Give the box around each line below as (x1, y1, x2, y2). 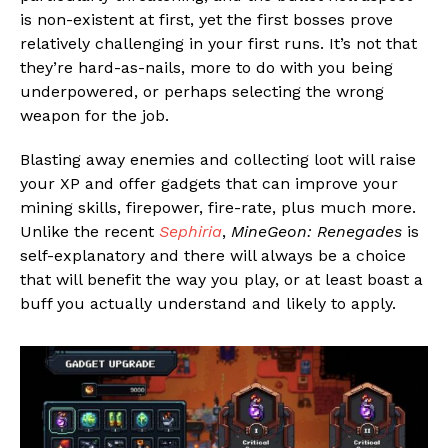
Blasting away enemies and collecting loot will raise (20, 149, 416, 169)
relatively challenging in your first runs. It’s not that (20, 33, 417, 53)
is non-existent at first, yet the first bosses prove (20, 9, 393, 29)
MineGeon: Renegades (231, 221, 402, 241)
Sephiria (159, 221, 222, 241)
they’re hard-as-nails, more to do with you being (20, 57, 393, 77)
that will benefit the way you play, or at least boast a (20, 269, 423, 289)
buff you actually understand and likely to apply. (20, 293, 396, 313)
